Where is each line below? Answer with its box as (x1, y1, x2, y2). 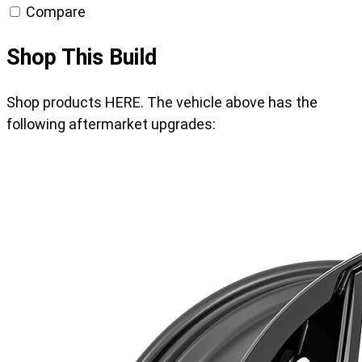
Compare (23, 3, 86, 21)
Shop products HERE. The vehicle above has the (6, 94, 318, 112)
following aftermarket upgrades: (6, 116, 216, 133)
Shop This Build (6, 44, 157, 70)
